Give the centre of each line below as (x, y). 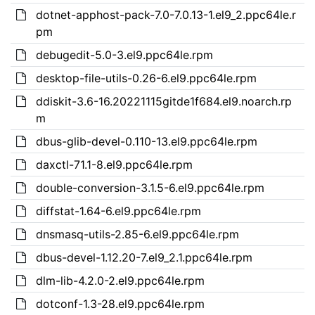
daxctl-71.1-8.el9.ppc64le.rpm (114, 164)
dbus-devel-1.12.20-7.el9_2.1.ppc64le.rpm (144, 257)
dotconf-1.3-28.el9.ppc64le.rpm (120, 303)
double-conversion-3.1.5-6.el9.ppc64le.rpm (150, 187)
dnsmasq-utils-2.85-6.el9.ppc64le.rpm (137, 234)
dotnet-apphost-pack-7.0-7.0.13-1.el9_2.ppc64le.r (166, 14)
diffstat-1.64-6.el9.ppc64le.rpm (118, 211)
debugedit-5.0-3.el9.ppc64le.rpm (124, 54)
